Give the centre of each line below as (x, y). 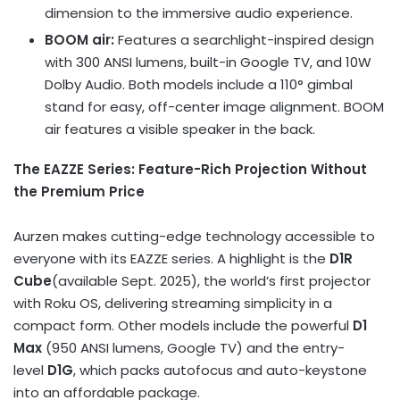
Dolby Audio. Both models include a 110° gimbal (199, 84)
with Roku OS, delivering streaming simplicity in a (173, 303)
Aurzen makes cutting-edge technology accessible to (194, 236)
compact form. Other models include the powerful (183, 325)
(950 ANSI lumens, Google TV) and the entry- (193, 347)
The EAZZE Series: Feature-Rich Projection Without (190, 169)
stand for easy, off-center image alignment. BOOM (214, 106)
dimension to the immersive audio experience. (199, 12)
